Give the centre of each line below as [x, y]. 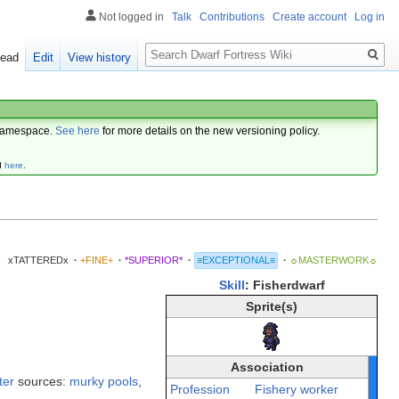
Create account [309, 17]
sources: [42, 381]
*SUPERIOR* [153, 261]
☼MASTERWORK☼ [334, 261]
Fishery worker [296, 389]
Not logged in [131, 17]
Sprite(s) [272, 306]
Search [174, 45]
